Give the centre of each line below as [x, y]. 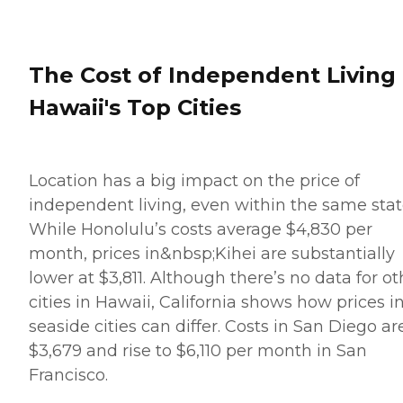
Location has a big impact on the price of [194, 181]
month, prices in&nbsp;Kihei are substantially [212, 254]
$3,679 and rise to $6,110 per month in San [198, 351]
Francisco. [68, 376]
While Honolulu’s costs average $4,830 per [201, 230]
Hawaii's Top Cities [135, 108]
